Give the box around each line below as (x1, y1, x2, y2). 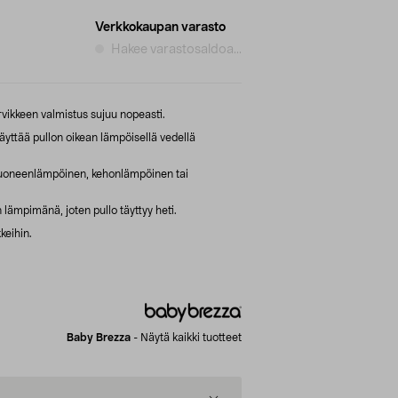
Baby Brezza (67, 331, 131, 343)
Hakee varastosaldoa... (111, 43, 242, 56)
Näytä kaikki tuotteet (140, 331, 242, 343)
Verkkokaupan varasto (95, 20, 226, 34)
